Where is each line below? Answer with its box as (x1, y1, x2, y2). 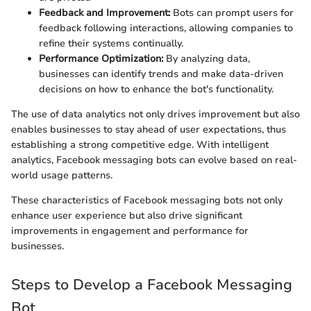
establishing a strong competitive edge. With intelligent (11, 138, 269, 152)
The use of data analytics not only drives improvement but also (11, 108, 300, 121)
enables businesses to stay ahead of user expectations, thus (11, 123, 286, 137)
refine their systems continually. (39, 37, 183, 51)
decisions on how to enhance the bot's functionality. (39, 83, 274, 96)
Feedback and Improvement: (39, 6, 170, 20)
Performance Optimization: (39, 52, 163, 66)
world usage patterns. (11, 169, 112, 183)
